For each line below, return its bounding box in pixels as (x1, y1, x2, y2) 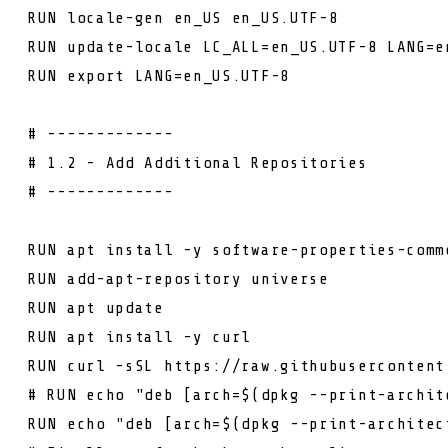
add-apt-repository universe (66, 269, 329, 288)
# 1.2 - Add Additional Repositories (28, 153, 368, 172)
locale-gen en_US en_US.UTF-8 (66, 8, 339, 27)
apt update (66, 298, 164, 317)
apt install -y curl (66, 327, 252, 346)
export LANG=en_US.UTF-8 (66, 66, 290, 85)
